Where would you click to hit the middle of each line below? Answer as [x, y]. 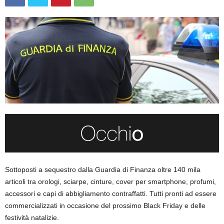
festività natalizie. [32, 217]
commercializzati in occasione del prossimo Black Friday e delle [105, 205]
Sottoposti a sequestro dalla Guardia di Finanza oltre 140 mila [103, 169]
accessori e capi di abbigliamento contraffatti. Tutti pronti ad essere [111, 193]
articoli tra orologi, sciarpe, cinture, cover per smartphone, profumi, [110, 181]
